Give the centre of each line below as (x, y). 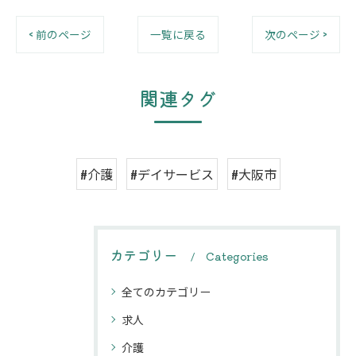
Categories (237, 256)
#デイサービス (172, 174)
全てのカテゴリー (166, 291)
